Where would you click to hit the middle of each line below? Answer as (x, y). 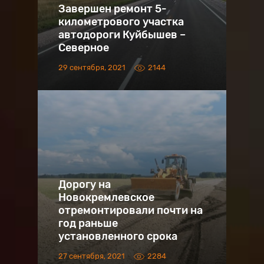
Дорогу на (85, 184)
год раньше (88, 223)
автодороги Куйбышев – (122, 35)
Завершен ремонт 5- (113, 9)
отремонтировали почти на (131, 210)
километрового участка (121, 22)
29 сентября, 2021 (92, 67)
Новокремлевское (106, 197)
